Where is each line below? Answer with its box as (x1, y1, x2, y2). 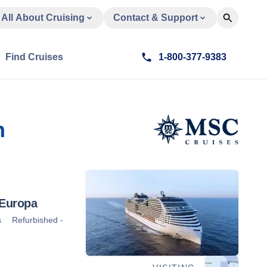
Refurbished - (12, 215, 63, 225)
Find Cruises (5, 52, 63, 62)
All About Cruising (1, 13, 85, 23)
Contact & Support (113, 13, 198, 23)
